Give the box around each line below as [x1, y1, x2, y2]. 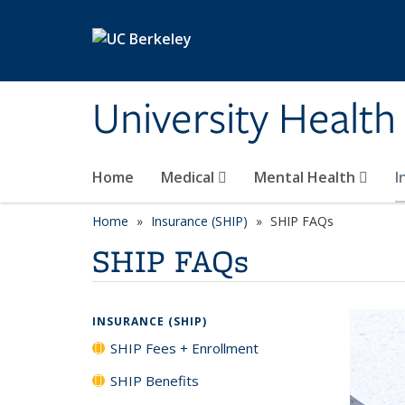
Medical [161, 167, 218, 187]
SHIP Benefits [110, 372, 199, 390]
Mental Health [254, 167, 359, 187]
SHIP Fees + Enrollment [110, 339, 259, 357]
